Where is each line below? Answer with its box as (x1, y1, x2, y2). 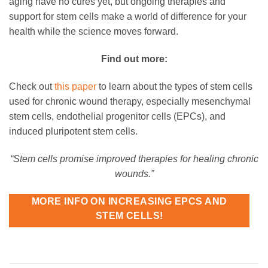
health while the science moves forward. (9, 26, 178, 37)
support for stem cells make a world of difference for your (9, 11, 246, 22)
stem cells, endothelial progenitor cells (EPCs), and (9, 111, 226, 121)
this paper (54, 81, 96, 92)
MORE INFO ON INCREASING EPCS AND (31, 196, 227, 206)
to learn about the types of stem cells (96, 81, 252, 92)
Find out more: (100, 54, 167, 65)
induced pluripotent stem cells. (9, 126, 138, 136)
